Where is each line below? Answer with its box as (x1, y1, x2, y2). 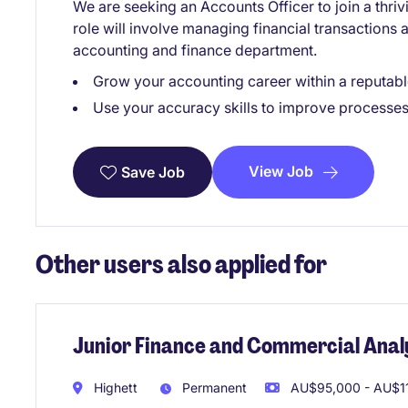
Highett (90, 379, 138, 395)
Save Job (121, 163, 185, 182)
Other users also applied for (36, 248, 327, 282)
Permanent (178, 379, 247, 395)
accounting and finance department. (73, 41, 317, 60)
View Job (249, 162, 313, 181)
